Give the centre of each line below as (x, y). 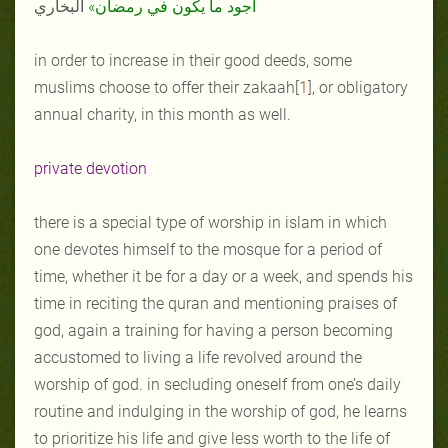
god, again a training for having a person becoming (213, 330)
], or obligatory (358, 87)
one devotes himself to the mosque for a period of (208, 249)
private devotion (90, 168)
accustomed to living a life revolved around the (198, 357)
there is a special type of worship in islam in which (210, 222)
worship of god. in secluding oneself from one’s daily (217, 384)
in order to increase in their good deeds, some (193, 60)
